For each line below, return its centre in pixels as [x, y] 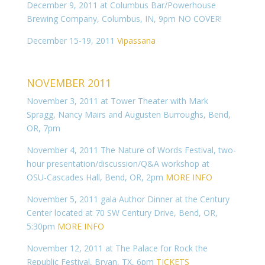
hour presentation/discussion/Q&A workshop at [118, 164]
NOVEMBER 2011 [69, 83]
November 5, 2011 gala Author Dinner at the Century [128, 199]
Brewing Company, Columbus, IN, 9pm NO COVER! [124, 19]
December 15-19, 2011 [72, 41]
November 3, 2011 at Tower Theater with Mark [117, 101]
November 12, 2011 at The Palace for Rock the [117, 248]
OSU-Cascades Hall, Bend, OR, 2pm [96, 177]
